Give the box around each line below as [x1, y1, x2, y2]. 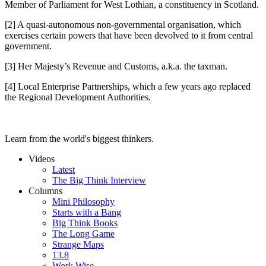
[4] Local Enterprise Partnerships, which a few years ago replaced [5, 81, 251, 92]
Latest [52, 164, 75, 175]
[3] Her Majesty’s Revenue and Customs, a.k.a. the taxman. [5, 61, 227, 72]
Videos [28, 154, 55, 164]
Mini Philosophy [52, 197, 115, 207]
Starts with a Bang [52, 207, 121, 218]
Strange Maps [52, 239, 104, 250]
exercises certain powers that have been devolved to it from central [5, 30, 253, 41]
